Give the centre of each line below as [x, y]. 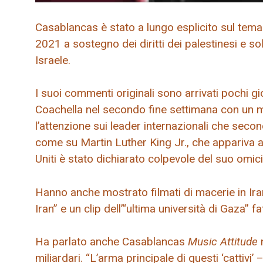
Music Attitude [224, 242]
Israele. [53, 60]
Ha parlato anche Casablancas [112, 242]
